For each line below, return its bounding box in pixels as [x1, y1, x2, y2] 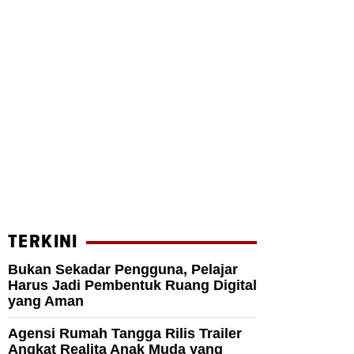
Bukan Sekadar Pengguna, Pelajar [8, 262, 238, 278]
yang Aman [8, 293, 84, 310]
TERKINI [8, 232, 78, 252]
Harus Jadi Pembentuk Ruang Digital [8, 277, 257, 294]
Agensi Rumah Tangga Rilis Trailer [8, 326, 242, 342]
